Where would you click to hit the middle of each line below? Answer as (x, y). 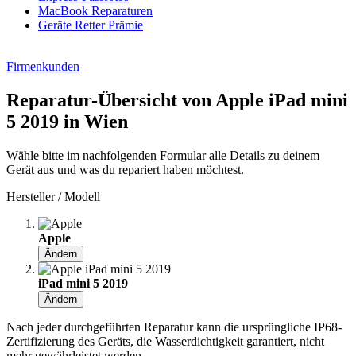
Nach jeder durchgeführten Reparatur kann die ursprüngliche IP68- (174, 327)
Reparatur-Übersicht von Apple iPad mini (177, 100)
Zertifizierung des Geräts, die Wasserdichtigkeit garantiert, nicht (165, 341)
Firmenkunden (43, 66)
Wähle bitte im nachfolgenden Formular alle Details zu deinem (163, 155)
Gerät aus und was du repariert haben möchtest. (125, 169)
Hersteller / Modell (53, 196)
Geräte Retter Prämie (91, 25)
